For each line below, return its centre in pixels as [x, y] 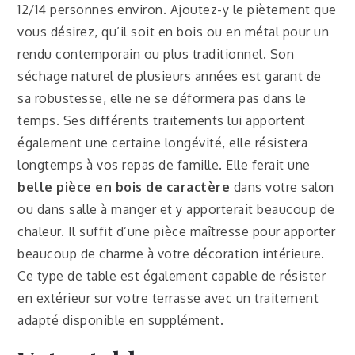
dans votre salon [282, 187]
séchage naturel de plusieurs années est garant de [170, 76]
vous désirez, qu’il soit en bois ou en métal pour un [174, 31]
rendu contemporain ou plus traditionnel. [144, 53]
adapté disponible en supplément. [121, 320]
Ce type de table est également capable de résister [172, 275]
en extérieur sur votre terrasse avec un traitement [168, 298]
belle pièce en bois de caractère [124, 187]
